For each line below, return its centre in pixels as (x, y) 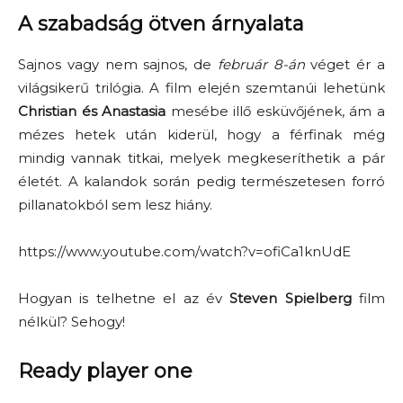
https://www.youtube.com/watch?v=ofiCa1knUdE (184, 251)
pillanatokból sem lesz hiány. (115, 205)
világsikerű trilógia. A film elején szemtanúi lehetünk (201, 88)
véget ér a (345, 64)
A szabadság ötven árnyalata (161, 24)
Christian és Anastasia (92, 111)
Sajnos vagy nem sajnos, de (118, 64)
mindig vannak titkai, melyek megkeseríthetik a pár (201, 158)
